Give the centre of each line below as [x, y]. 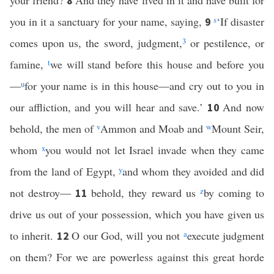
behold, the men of [53, 128]
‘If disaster [240, 21]
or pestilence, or [225, 43]
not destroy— [43, 193]
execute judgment [226, 235]
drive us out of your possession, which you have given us [137, 214]
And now [244, 107]
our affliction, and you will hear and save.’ [109, 107]
